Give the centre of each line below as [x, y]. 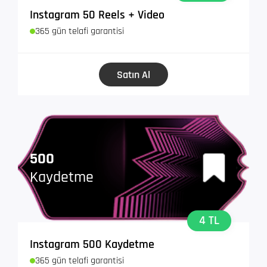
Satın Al [133, 74]
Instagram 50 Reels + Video [97, 15]
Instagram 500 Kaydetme [92, 244]
